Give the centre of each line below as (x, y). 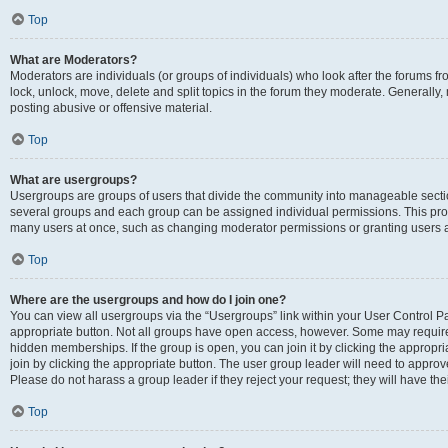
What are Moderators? (73, 60)
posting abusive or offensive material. (111, 108)
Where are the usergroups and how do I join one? (148, 300)
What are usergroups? (73, 180)
